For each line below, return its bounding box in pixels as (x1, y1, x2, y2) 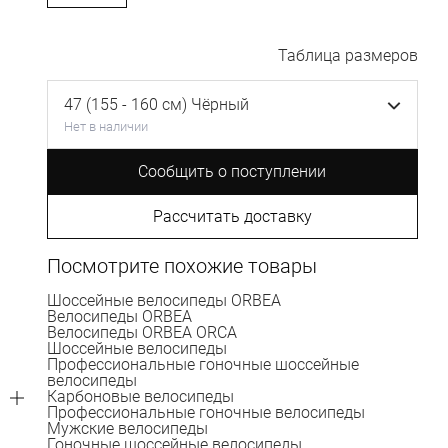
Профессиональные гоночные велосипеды (46, 402, 365, 422)
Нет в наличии (63, 118, 148, 134)
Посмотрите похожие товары (46, 253, 317, 278)
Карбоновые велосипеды (46, 386, 234, 406)
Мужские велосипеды (46, 418, 208, 438)
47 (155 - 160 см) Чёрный (63, 94, 249, 114)
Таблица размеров (277, 45, 418, 65)
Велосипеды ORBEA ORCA (46, 322, 237, 342)
